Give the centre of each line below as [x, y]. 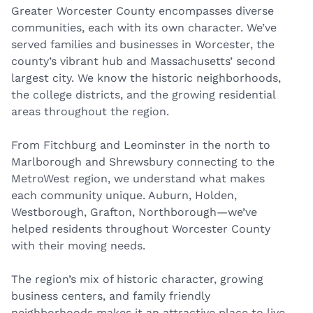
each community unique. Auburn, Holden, [124, 196]
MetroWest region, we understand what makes [138, 179]
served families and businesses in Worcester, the [143, 45]
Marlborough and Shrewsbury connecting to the [143, 162]
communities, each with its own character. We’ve [144, 28]
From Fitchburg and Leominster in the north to [141, 145]
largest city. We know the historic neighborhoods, [146, 78]
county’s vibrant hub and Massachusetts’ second [143, 61]
